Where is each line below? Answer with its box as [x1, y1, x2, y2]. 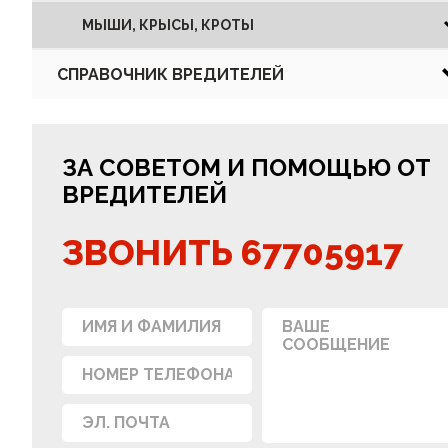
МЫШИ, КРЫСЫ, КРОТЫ [82, 16, 254, 33]
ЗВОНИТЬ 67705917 [62, 231, 403, 273]
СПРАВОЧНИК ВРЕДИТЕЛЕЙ [57, 64, 284, 84]
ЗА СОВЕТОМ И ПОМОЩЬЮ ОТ [62, 152, 431, 182]
